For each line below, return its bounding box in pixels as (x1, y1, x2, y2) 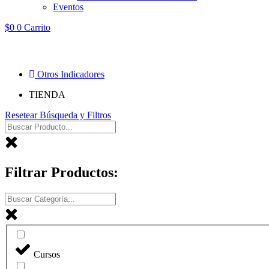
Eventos (53, 2, 83, 12)
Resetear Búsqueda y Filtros (5, 110, 111, 120)
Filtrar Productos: (5, 164, 118, 180)
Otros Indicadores (37, 69, 104, 79)
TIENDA (29, 89, 65, 100)
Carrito (24, 22, 50, 32)
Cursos (34, 249, 60, 260)
